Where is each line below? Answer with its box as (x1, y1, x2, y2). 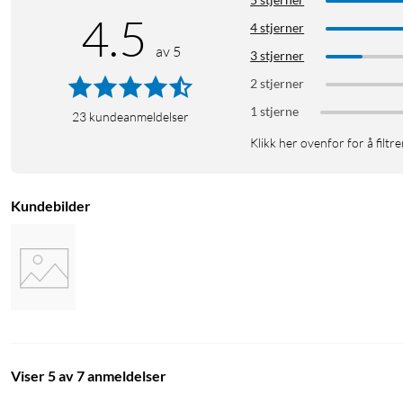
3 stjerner (250, 48, 305, 64)
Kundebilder (11, 197, 91, 215)
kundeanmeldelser (89, 109, 190, 125)
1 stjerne (250, 103, 300, 120)
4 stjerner (250, 20, 305, 36)
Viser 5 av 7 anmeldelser (11, 367, 166, 385)
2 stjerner (250, 76, 305, 92)
